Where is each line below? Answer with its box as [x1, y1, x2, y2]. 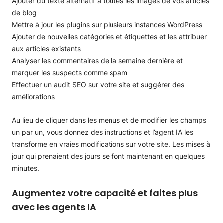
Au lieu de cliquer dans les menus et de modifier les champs [12, 116, 206, 124]
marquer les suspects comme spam [12, 68, 127, 77]
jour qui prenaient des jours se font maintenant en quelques [12, 152, 205, 160]
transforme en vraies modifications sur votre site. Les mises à [12, 140, 210, 148]
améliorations [12, 92, 55, 101]
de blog [12, 8, 37, 17]
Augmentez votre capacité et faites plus [12, 187, 198, 199]
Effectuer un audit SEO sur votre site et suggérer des [12, 80, 184, 89]
